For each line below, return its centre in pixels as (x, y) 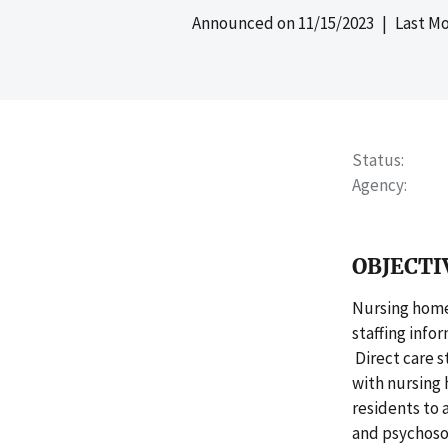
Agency (378, 185)
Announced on (245, 23)
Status (376, 160)
